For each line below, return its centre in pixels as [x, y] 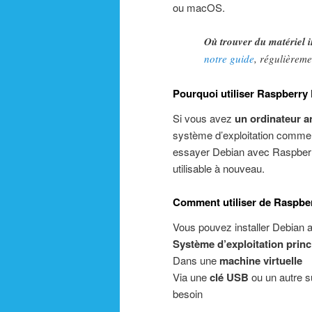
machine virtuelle [261, 261]
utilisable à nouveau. [219, 168]
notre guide [229, 59]
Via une [191, 277]
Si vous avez [204, 118]
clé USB [229, 278]
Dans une [196, 260]
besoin [188, 294]
